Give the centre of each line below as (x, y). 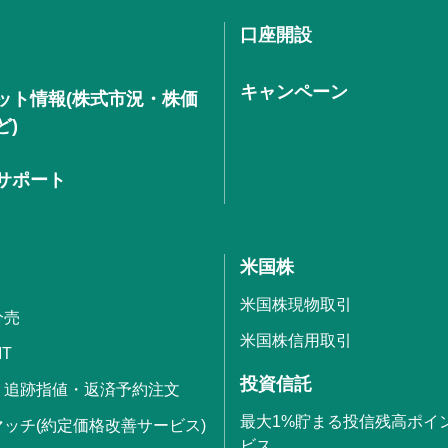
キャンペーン (294, 91)
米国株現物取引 (296, 304)
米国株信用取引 (296, 340)
